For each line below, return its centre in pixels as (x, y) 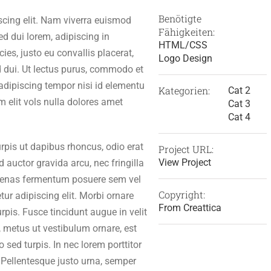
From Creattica (190, 208)
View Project (184, 162)
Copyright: (181, 194)
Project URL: (186, 149)
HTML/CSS (183, 45)
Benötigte (180, 18)
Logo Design (185, 58)
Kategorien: (184, 90)
